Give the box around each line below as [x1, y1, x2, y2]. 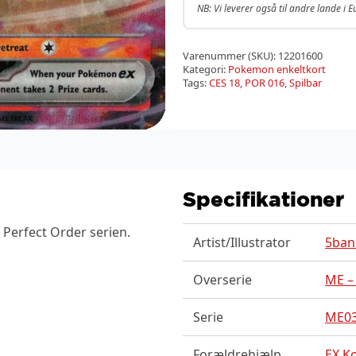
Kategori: [183, 62, 228, 76]
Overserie [192, 270, 252, 288]
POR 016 [245, 75, 284, 90]
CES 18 [209, 75, 240, 90]
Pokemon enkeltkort [228, 62, 326, 76]
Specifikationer [183, 186, 344, 211]
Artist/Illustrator [192, 233, 291, 251]
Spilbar [289, 75, 322, 90]
